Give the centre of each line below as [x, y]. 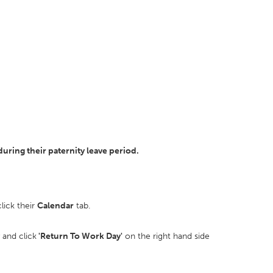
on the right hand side [166, 236]
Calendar [55, 206]
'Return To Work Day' [80, 236]
